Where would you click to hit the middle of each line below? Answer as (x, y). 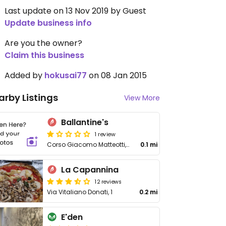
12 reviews (108, 181)
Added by (24, 75)
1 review (105, 134)
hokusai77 (66, 75)
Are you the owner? (43, 43)
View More (142, 98)
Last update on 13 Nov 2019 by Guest (75, 11)
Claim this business (44, 55)
